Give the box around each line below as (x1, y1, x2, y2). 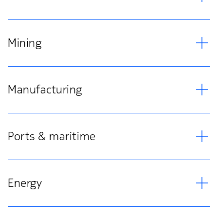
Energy (8, 175, 42, 190)
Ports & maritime (8, 128, 96, 144)
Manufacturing (8, 82, 83, 97)
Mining (8, 35, 42, 50)
